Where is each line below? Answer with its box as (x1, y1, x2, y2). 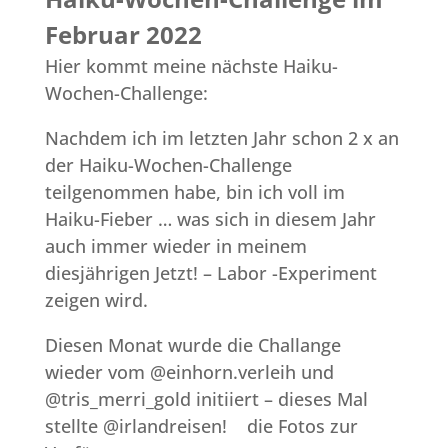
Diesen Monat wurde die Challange (44, 332, 341, 357)
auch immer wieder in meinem (44, 233, 307, 258)
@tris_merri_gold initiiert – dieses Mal (44, 386, 368, 411)
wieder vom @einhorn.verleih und (44, 359, 334, 384)
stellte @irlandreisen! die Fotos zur (44, 413, 358, 438)
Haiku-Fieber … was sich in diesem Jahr (44, 206, 376, 231)
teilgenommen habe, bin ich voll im (44, 179, 345, 204)
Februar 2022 (44, 17, 202, 51)
